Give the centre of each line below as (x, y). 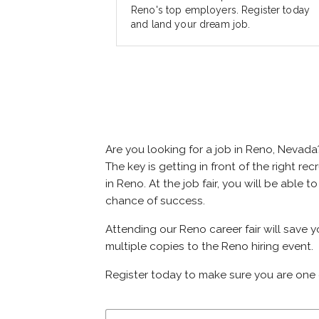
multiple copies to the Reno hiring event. (209, 247)
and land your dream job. (191, 25)
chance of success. (155, 201)
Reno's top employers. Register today (221, 10)
